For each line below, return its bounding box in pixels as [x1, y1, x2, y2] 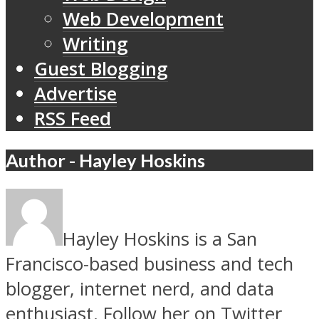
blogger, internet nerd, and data [6, 276, 274, 302]
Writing [63, 31, 128, 57]
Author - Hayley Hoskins [6, 149, 205, 171]
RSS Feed [34, 106, 111, 132]
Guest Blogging [34, 56, 168, 82]
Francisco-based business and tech [6, 251, 293, 277]
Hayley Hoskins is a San [63, 226, 257, 252]
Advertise [34, 81, 117, 107]
